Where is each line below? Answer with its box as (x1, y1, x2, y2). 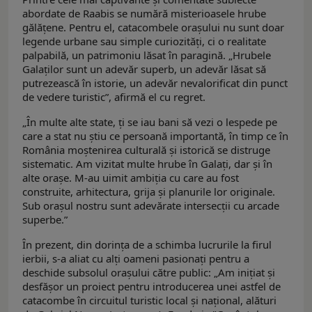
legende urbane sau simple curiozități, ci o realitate (22, 34, 266, 49)
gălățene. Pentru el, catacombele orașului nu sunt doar (22, 20, 284, 35)
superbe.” (22, 212, 68, 227)
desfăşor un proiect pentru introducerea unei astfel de (22, 279, 281, 294)
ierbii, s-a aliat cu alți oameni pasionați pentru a (22, 251, 249, 266)
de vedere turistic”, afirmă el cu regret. (22, 90, 205, 104)
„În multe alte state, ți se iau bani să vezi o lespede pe (22, 115, 277, 130)
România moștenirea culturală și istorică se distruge (22, 143, 270, 157)
